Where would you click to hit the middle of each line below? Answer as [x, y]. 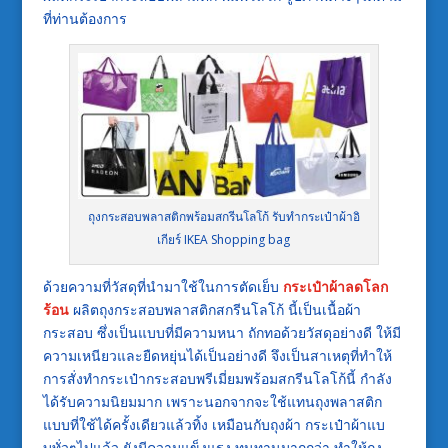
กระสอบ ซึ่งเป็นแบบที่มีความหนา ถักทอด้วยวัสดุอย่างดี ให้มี [221, 333]
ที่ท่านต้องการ [84, 19]
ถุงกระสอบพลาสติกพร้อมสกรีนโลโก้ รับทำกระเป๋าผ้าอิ [223, 217]
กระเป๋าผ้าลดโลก [335, 287]
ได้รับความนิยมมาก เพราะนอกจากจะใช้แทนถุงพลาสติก [212, 402]
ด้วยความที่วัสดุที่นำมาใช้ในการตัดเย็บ [162, 287]
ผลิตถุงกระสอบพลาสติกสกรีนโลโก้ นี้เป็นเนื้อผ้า [214, 310]
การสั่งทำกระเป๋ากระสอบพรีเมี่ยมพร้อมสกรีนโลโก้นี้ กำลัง [217, 379]
